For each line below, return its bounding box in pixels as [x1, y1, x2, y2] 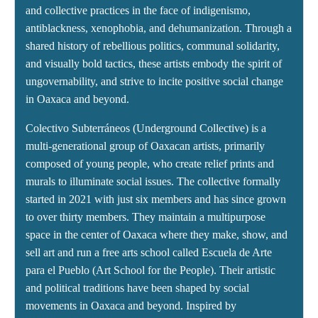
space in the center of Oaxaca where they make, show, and [26, 229, 287, 241]
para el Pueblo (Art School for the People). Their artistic [26, 264, 275, 277]
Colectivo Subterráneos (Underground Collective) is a [26, 122, 266, 135]
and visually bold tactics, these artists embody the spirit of [26, 57, 282, 70]
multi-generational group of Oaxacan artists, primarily [26, 140, 265, 153]
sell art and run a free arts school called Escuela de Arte [26, 246, 272, 259]
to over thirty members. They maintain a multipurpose [26, 211, 265, 224]
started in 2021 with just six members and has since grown [26, 193, 286, 206]
